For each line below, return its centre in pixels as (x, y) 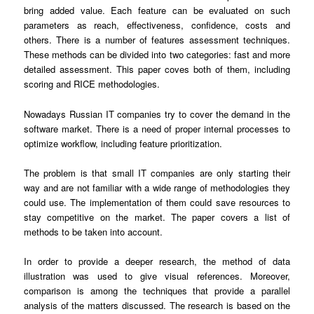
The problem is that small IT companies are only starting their (157, 172)
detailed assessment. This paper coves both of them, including (157, 69)
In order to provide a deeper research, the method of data (157, 261)
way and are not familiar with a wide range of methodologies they (157, 187)
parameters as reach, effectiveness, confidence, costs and (157, 25)
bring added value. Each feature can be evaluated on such (157, 11)
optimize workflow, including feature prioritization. (123, 143)
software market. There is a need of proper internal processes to (157, 128)
